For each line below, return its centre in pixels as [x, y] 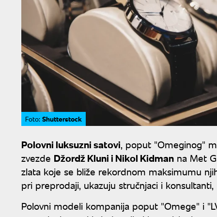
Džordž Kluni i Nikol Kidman [114, 157]
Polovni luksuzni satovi [71, 144]
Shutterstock [62, 118]
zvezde [38, 157]
